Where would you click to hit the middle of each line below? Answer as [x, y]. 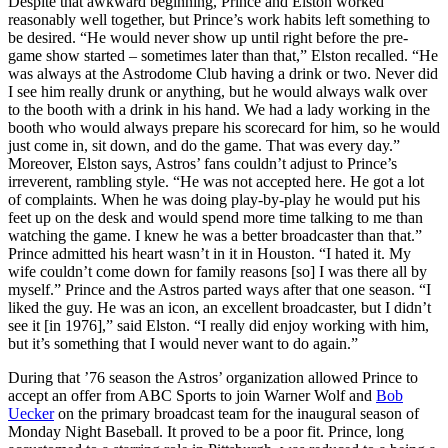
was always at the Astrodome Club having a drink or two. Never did [223, 73]
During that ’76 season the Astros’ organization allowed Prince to [213, 377]
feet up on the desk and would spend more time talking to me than [215, 217]
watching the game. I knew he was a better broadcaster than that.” [215, 235]
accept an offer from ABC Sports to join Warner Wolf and [192, 395]
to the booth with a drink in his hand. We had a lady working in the [219, 109]
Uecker [31, 413]
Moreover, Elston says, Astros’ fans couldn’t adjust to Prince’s [202, 163]
